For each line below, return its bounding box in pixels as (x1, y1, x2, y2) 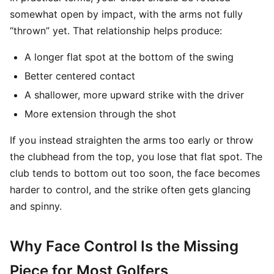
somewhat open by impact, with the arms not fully (10, 8, 243, 20)
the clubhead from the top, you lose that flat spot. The (10, 150, 262, 163)
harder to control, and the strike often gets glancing (10, 183, 251, 196)
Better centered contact (24, 70, 135, 82)
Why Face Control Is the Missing (10, 237, 239, 255)
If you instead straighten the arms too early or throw (10, 134, 253, 146)
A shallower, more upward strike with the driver (24, 89, 244, 101)
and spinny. (10, 200, 62, 212)
